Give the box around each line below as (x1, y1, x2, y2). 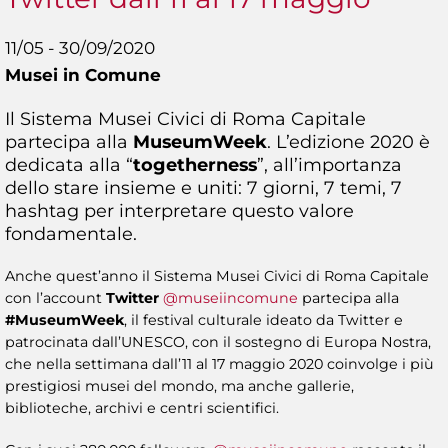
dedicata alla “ (5, 153, 133, 175)
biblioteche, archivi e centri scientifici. (5, 398, 279, 417)
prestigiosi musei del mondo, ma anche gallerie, (5, 376, 354, 395)
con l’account (5, 288, 106, 307)
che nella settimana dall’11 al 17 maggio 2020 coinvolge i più (5, 354, 434, 373)
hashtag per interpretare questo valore (5, 199, 354, 221)
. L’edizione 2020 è (267, 130, 430, 152)
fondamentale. (5, 222, 137, 244)
